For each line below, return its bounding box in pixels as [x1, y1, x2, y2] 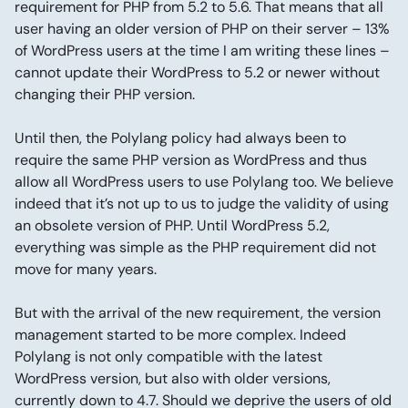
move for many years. [15, 260, 157, 279]
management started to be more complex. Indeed [15, 325, 346, 344]
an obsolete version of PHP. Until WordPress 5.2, [15, 216, 330, 235]
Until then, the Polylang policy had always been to [15, 128, 346, 148]
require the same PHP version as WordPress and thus [15, 150, 367, 169]
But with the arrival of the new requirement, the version [15, 303, 381, 322]
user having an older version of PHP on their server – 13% [15, 19, 390, 38]
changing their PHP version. [15, 85, 195, 104]
